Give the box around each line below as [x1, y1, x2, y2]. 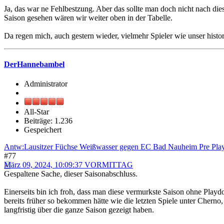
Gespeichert [24, 125, 61, 134]
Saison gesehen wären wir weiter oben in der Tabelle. [4, 13, 172, 22]
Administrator [24, 79, 67, 88]
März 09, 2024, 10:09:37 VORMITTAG [4, 160, 133, 169]
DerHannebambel [4, 59, 64, 68]
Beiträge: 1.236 [24, 116, 72, 125]
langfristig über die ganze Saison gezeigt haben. [4, 205, 154, 214]
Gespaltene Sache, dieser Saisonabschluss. [4, 169, 137, 178]
